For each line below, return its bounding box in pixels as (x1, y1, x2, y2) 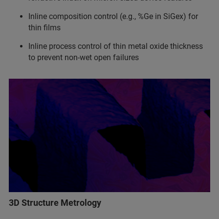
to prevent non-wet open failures (28, 53, 139, 63)
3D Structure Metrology (9, 197, 101, 208)
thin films (28, 23, 61, 33)
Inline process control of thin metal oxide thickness (28, 42, 203, 51)
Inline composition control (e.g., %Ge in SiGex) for (28, 12, 198, 22)
